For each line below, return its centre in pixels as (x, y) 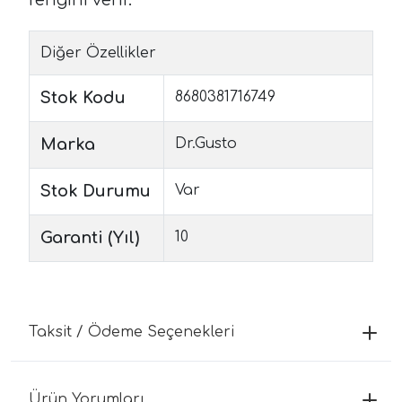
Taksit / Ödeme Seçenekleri (131, 332)
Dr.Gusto (206, 143)
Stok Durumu (96, 191)
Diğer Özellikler (98, 52)
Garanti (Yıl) (90, 237)
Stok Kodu (83, 97)
